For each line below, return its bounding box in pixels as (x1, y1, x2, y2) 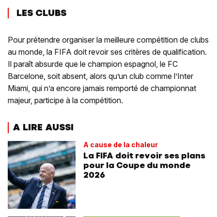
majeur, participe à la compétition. (8, 95, 123, 106)
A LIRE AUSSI (13, 121, 74, 134)
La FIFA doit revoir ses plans (83, 150, 205, 161)
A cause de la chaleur (83, 140, 158, 149)
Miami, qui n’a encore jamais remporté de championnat (8, 83, 196, 93)
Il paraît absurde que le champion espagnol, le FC (8, 59, 178, 69)
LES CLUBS (16, 7, 66, 19)
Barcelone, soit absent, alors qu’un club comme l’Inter (8, 71, 193, 81)
